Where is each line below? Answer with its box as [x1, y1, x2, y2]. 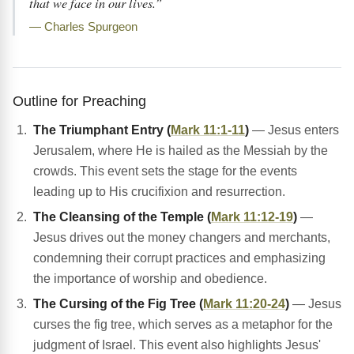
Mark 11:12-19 [211, 210, 293, 224]
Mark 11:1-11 [171, 123, 245, 137]
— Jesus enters [249, 123, 339, 137]
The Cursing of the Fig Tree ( [33, 297, 203, 311]
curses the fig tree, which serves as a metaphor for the [33, 318, 333, 332]
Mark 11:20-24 [203, 297, 285, 311]
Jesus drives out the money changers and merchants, [33, 231, 330, 245]
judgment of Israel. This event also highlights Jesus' [33, 338, 321, 352]
